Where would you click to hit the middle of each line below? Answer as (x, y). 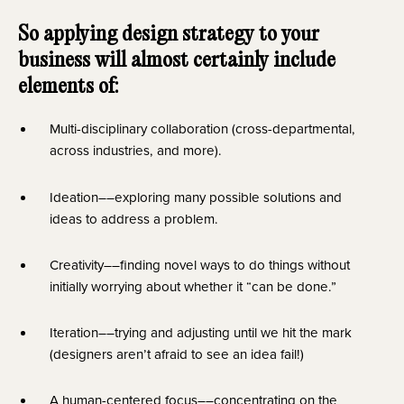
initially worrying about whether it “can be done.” (193, 286)
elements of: (68, 87)
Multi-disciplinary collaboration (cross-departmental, (202, 129)
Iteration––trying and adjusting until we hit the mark (201, 332)
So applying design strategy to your (169, 35)
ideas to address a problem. (134, 218)
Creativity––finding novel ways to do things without (200, 264)
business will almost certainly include (177, 61)
